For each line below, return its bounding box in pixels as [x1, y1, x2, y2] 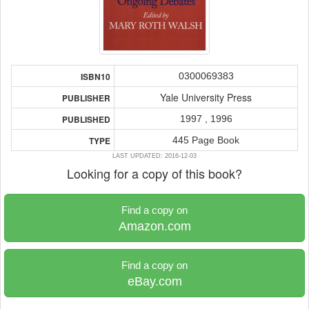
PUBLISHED [62, 114, 110, 126]
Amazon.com [118, 219, 191, 233]
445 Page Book [172, 134, 239, 146]
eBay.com [127, 275, 182, 288]
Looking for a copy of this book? [67, 164, 242, 182]
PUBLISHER [62, 92, 110, 104]
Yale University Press [160, 90, 252, 104]
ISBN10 [81, 71, 110, 83]
